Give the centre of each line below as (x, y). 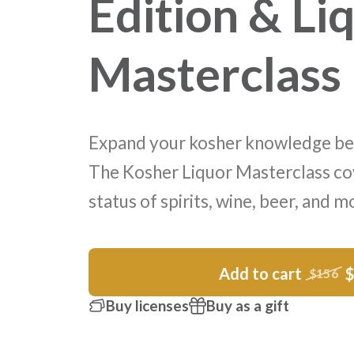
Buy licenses (147, 306)
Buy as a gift (248, 306)
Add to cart (261, 274)
